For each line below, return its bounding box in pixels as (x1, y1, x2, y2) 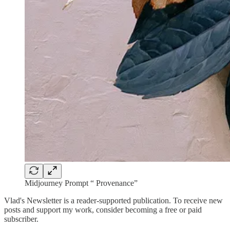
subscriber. (4, 215, 39, 224)
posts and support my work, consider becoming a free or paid (4, 205, 202, 215)
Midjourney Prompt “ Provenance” (25, 179, 138, 188)
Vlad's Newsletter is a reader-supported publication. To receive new (4, 196, 223, 205)
